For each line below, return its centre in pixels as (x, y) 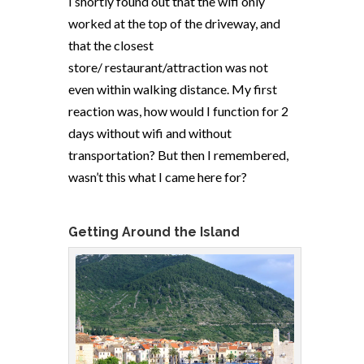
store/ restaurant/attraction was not (168, 67)
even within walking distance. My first (173, 89)
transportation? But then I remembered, (178, 155)
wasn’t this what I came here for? (158, 177)
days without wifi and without (150, 133)
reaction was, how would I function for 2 (178, 111)
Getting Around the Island (154, 232)
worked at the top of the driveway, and (174, 23)
